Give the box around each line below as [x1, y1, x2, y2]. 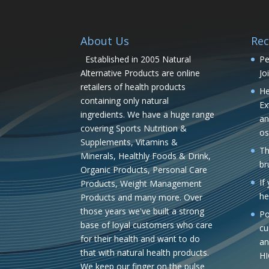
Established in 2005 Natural [85, 53, 192, 65]
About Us [80, 33, 130, 48]
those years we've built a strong [80, 205, 205, 217]
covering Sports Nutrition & [80, 122, 187, 134]
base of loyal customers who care [80, 219, 213, 231]
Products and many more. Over [80, 191, 203, 203]
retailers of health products [80, 80, 186, 92]
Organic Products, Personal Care [80, 163, 208, 175]
